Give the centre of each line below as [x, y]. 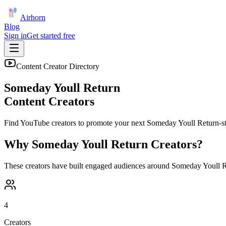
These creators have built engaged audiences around [88, 165]
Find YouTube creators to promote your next [75, 123]
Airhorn [33, 17]
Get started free [51, 36]
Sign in [15, 36]
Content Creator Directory [58, 66]
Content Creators [49, 101]
